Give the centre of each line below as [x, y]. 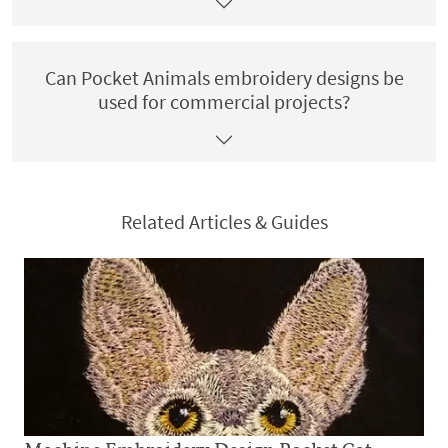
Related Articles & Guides [224, 221]
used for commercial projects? [224, 101]
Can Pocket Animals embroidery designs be [224, 77]
